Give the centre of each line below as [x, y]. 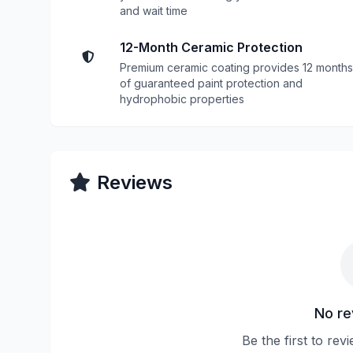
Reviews [135, 182]
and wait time [154, 11]
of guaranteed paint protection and [211, 83]
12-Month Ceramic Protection [211, 47]
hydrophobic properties [182, 99]
